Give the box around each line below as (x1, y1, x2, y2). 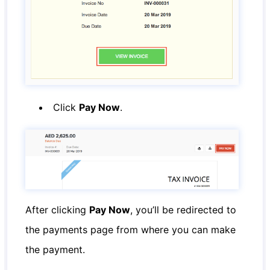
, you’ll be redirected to (130, 203, 237, 216)
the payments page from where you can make (25, 223, 236, 236)
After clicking (25, 203, 90, 216)
